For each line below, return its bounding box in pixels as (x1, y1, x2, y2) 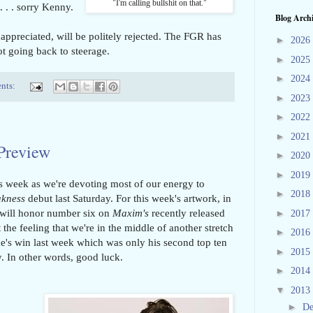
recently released (149, 207, 225, 219)
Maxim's (112, 207, 149, 219)
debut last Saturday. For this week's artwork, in (25, 192, 231, 205)
